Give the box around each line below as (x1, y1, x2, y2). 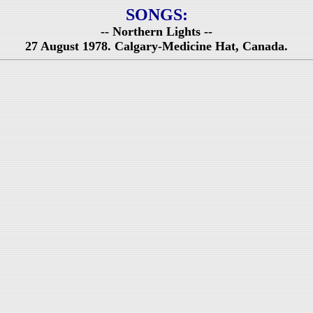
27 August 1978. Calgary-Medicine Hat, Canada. (25, 39, 288, 53)
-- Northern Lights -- (101, 24, 212, 38)
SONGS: (125, 6, 188, 24)
